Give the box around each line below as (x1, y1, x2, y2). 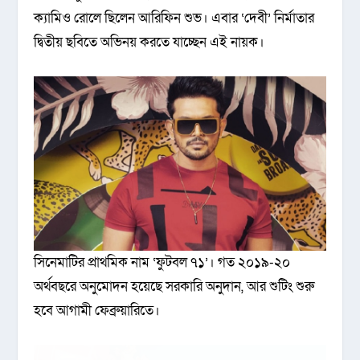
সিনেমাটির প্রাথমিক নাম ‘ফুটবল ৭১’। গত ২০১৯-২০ (34, 253, 291, 272)
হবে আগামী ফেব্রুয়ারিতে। (34, 301, 161, 321)
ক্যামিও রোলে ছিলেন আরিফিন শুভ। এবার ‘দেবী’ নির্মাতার (34, 9, 315, 27)
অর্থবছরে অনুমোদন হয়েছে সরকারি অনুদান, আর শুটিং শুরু (34, 277, 315, 297)
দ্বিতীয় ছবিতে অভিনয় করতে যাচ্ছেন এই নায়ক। (34, 33, 265, 51)
